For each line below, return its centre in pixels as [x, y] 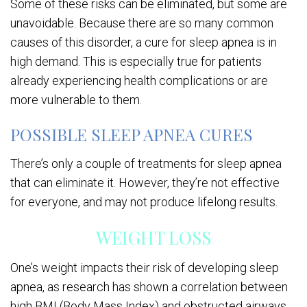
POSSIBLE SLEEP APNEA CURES [132, 135]
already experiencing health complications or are [139, 81]
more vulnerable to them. [77, 100]
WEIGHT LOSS [153, 238]
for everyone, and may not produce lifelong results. [145, 202]
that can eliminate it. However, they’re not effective [145, 183]
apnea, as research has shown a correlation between [149, 287]
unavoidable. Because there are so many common [142, 23]
